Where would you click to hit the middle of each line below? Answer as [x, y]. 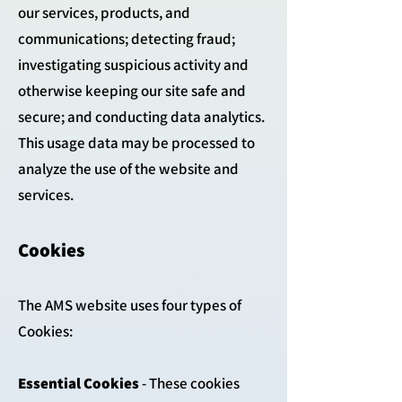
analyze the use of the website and [128, 169]
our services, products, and [104, 13]
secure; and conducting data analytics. [141, 117]
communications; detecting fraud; [127, 39]
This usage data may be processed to [136, 143]
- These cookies [189, 383]
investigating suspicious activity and [133, 65]
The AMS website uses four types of [130, 305]
